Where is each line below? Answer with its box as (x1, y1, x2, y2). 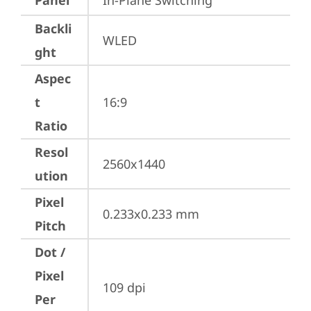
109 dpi (103, 279, 146, 296)
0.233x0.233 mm (103, 205, 199, 222)
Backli (35, 20, 72, 37)
